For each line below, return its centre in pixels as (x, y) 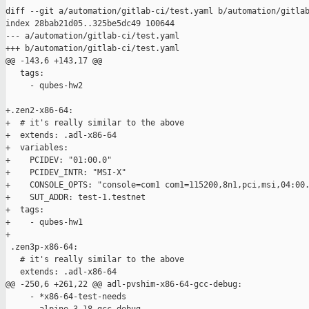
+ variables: (37, 148)
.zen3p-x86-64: (42, 247)
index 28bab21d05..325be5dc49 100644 (90, 24)
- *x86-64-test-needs (66, 297)
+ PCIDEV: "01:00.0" (59, 160)
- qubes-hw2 (44, 86)
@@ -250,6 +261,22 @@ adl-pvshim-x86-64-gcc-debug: (124, 285)
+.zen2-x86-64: (39, 111)
